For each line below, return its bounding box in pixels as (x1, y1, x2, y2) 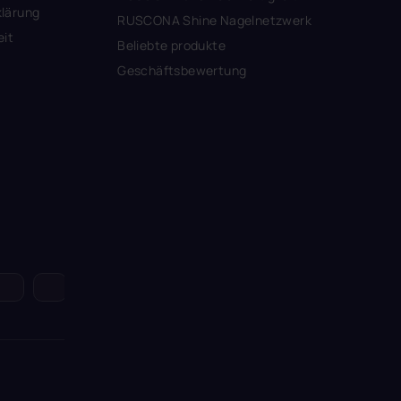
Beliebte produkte (117, 36, 226, 54)
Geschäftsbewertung (117, 61, 247, 79)
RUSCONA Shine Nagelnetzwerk (117, 11, 311, 29)
